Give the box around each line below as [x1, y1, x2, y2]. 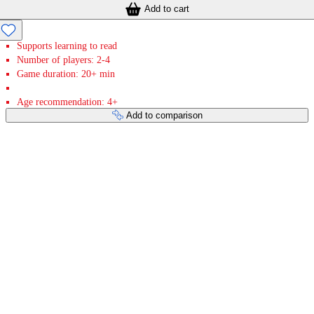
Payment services [6, 151, 114, 169]
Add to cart [144, 3, 189, 14]
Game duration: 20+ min [17, 68, 115, 79]
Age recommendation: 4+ [17, 96, 118, 107]
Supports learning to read [17, 40, 117, 51]
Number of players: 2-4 [17, 54, 110, 65]
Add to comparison [125, 109, 203, 121]
